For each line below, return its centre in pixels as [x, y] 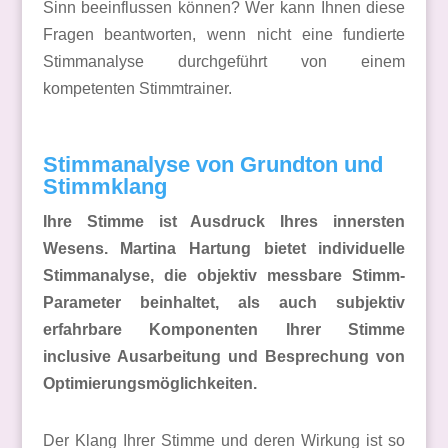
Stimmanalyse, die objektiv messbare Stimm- [224, 275]
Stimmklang [104, 186]
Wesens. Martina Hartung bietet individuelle [224, 248]
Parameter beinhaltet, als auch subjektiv [224, 302]
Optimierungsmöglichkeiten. [149, 383]
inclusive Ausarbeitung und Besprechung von [224, 356]
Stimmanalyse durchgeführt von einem [224, 61]
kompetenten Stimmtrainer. [137, 88]
